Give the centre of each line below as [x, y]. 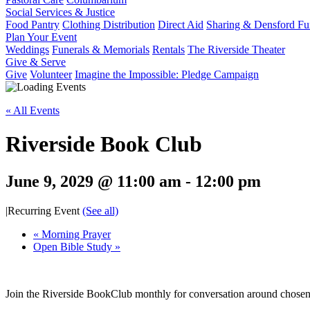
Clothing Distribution [109, 25]
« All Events [33, 110]
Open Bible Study [74, 246]
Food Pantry [33, 25]
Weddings [27, 49]
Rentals [168, 49]
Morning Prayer [75, 234]
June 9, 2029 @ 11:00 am [93, 181]
